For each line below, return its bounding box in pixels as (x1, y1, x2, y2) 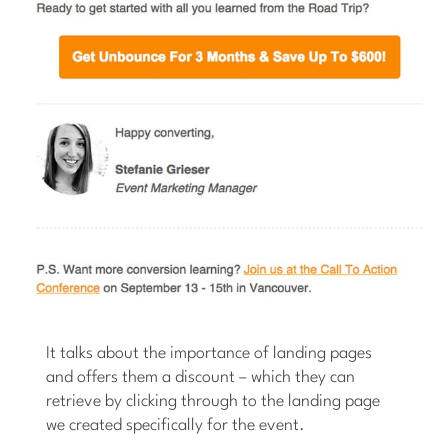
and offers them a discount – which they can (46, 368, 356, 386)
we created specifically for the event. (46, 416, 306, 434)
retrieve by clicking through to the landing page (46, 392, 381, 410)
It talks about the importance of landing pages (46, 344, 373, 362)
